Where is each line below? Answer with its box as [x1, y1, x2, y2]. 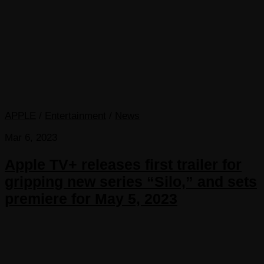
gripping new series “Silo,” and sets [5, 173, 257, 190]
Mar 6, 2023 [5, 132, 57, 144]
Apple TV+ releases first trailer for [5, 156, 242, 173]
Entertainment [45, 110, 106, 122]
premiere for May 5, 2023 [5, 190, 177, 207]
